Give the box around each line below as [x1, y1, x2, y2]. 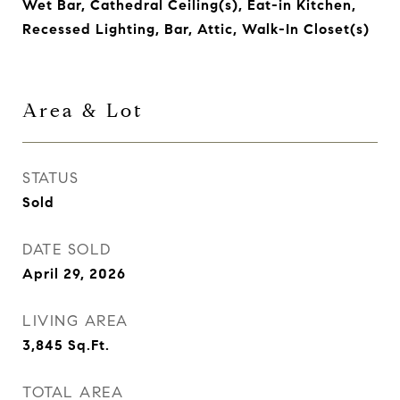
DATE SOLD [22, 240, 112, 259]
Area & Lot [22, 99, 144, 122]
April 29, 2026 [22, 265, 126, 282]
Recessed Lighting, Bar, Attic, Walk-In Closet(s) [22, 21, 370, 37]
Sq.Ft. [68, 337, 110, 354]
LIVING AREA [22, 312, 129, 330]
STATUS [22, 169, 79, 187]
